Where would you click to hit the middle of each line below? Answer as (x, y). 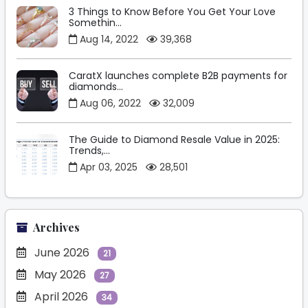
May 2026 (62, 275)
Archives (56, 228)
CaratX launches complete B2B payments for (178, 76)
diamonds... (96, 87)
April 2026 (63, 297)
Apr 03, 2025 (109, 167)
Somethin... (95, 23)
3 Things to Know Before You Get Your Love (172, 12)
